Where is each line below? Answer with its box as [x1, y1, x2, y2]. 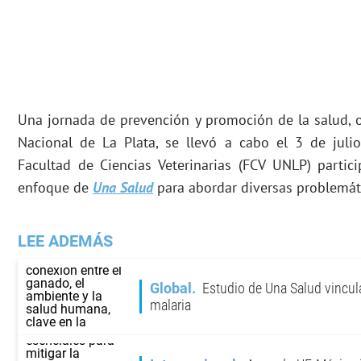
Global [150, 280, 192, 297]
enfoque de [18, 178, 93, 197]
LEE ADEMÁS [18, 231, 113, 251]
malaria [150, 297, 191, 314]
